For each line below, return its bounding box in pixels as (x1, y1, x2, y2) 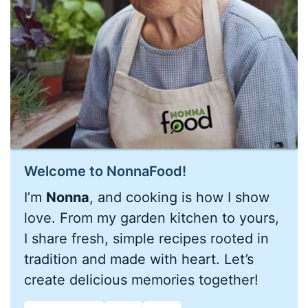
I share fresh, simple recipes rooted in (24, 230, 269, 247)
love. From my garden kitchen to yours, (24, 209, 280, 226)
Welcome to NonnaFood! (24, 162, 187, 179)
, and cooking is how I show (89, 188, 270, 206)
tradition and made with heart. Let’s (24, 250, 254, 267)
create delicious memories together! (24, 271, 259, 288)
